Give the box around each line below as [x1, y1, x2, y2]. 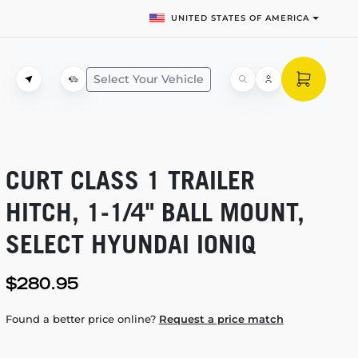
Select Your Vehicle [93, 71, 204, 86]
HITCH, [5, 197, 86, 227]
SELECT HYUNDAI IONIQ [5, 229, 256, 259]
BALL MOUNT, [153, 197, 304, 227]
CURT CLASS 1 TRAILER [5, 165, 255, 195]
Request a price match [158, 312, 284, 325]
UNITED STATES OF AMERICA [171, 13, 310, 23]
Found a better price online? [5, 312, 159, 325]
